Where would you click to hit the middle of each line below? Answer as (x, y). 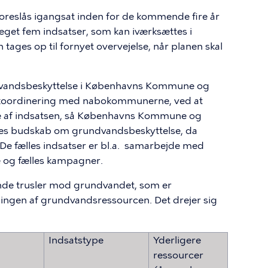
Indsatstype (76, 240)
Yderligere (177, 240)
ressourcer (179, 255)
